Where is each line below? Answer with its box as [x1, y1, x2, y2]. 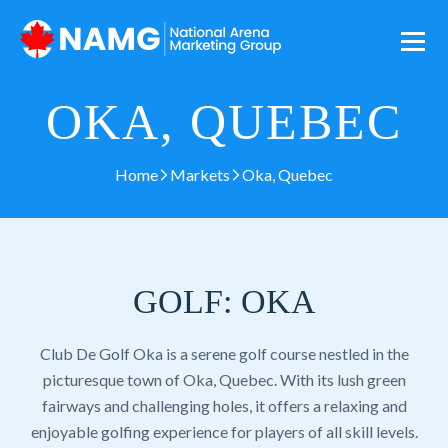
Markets [170, 165, 230, 184]
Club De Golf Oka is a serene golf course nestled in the [39, 344, 409, 363]
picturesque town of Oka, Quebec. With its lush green [42, 370, 406, 389]
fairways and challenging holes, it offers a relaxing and [41, 396, 407, 415]
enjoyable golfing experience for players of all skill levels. [30, 422, 418, 441]
